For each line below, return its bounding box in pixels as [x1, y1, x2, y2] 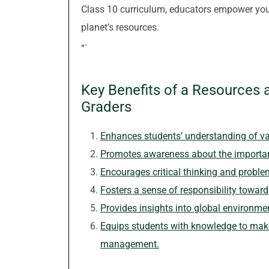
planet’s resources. [81, 22, 159, 33]
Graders [81, 98, 131, 115]
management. [100, 238, 159, 250]
